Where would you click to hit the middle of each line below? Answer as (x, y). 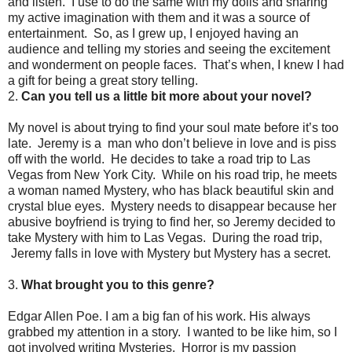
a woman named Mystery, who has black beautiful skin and (171, 190)
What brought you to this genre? (118, 284)
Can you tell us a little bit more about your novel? (167, 96)
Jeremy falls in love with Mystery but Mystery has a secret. (174, 253)
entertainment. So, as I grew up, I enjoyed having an (153, 33)
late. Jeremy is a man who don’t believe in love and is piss (172, 143)
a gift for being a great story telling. (106, 80)
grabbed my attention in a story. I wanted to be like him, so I (172, 332)
